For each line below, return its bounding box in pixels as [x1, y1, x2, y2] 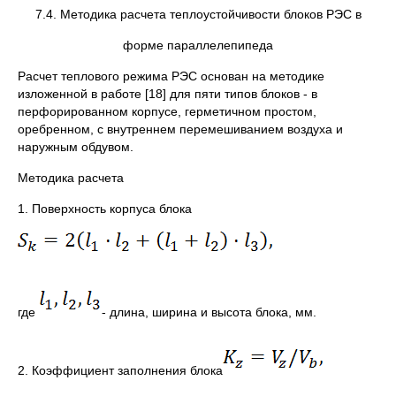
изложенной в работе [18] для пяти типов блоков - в [18, 87, 317, 101]
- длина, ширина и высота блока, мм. [102, 305, 316, 319]
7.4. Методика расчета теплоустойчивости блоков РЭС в [34, 7, 362, 21]
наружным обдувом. [18, 140, 133, 154]
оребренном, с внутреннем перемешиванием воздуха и [18, 122, 343, 136]
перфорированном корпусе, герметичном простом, [18, 104, 316, 118]
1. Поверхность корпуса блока [18, 202, 192, 216]
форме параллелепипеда [123, 38, 273, 52]
